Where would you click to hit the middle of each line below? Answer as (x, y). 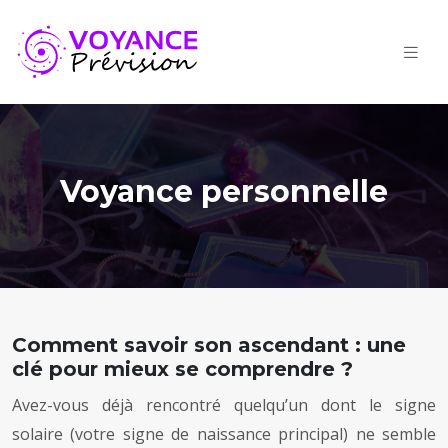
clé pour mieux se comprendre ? (182, 369)
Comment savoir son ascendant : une (209, 345)
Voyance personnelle (224, 192)
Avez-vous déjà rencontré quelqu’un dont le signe (224, 405)
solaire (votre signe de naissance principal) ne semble (224, 434)
